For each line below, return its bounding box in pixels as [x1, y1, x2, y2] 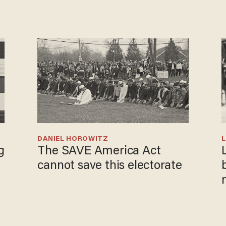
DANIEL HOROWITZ [37, 135, 108, 143]
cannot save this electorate [37, 159, 182, 172]
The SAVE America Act [37, 145, 161, 157]
